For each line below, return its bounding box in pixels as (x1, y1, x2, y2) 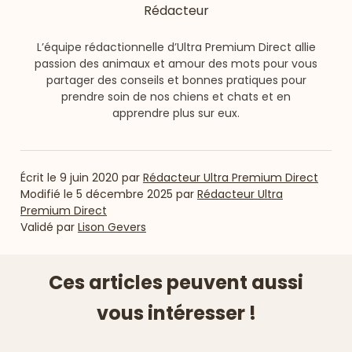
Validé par (20, 219, 78, 236)
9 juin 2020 (60, 170, 119, 186)
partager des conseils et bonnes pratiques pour (46, 72, 306, 89)
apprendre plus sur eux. (112, 105, 240, 122)
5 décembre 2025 (76, 186, 173, 203)
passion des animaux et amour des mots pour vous (35, 56, 317, 72)
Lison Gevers (78, 219, 146, 236)
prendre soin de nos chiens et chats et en (61, 89, 291, 105)
